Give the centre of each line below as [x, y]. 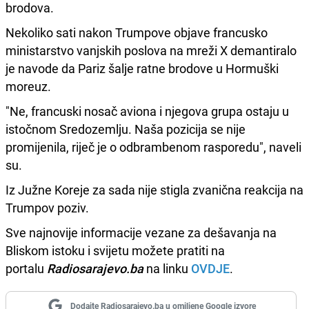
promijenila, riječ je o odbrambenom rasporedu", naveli [153, 147]
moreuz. [28, 86]
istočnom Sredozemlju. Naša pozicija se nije [126, 129]
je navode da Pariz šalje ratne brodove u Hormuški [142, 68]
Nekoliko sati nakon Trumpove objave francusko [137, 32]
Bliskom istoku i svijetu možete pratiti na [115, 250]
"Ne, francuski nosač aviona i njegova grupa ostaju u [147, 111]
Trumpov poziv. [47, 207]
